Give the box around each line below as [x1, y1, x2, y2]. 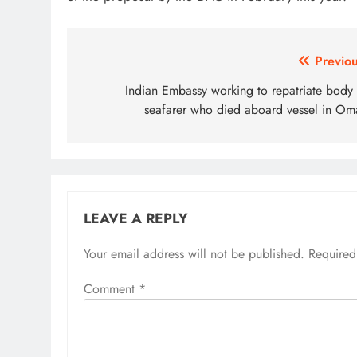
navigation [82, 79, 176, 108]
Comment [84, 279, 139, 298]
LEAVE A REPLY [84, 207, 188, 229]
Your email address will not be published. [84, 244, 304, 263]
